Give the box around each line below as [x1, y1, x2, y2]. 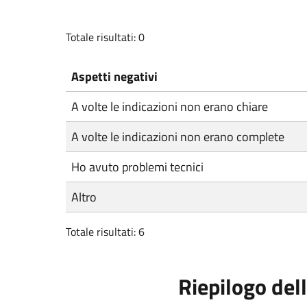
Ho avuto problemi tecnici [71, 158, 204, 176]
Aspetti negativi [71, 67, 158, 86]
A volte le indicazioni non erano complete [71, 127, 284, 146]
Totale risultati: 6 [66, 223, 145, 240]
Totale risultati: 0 [66, 29, 145, 45]
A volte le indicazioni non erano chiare [71, 97, 268, 116]
